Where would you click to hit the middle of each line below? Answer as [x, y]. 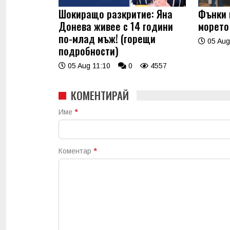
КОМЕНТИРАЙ [100, 95]
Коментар [76, 151]
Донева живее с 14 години [116, 26]
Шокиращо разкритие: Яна [116, 14]
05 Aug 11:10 [88, 66]
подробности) [89, 51]
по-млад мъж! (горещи [107, 39]
